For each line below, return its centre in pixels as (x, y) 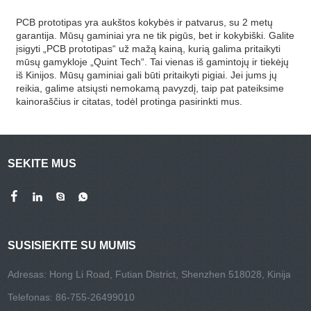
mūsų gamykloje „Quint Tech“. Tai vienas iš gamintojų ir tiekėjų (153, 61)
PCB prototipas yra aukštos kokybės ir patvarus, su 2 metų (145, 22)
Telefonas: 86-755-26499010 (72, 297)
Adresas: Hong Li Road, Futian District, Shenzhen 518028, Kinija (150, 275)
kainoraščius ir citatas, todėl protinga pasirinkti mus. (129, 101)
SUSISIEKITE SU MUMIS (72, 246)
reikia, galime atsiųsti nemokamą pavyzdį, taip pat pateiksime (150, 88)
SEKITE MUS (42, 163)
